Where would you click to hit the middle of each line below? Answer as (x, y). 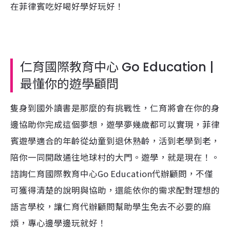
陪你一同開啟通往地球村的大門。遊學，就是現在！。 (115, 157)
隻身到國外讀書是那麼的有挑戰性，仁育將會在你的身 (115, 108)
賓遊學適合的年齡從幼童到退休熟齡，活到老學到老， (115, 141)
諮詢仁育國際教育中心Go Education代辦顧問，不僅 (112, 174)
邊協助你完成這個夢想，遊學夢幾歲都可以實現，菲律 (115, 124)
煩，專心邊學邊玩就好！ (58, 223)
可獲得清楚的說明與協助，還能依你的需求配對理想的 (115, 190)
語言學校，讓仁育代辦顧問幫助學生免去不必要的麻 (111, 206)
